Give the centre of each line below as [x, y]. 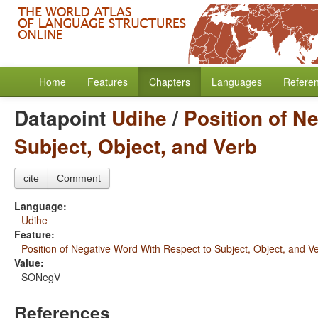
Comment [79, 178]
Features [108, 82]
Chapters [170, 82]
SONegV [41, 277]
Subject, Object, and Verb [136, 146]
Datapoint [63, 117]
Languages [237, 82]
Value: [29, 263]
